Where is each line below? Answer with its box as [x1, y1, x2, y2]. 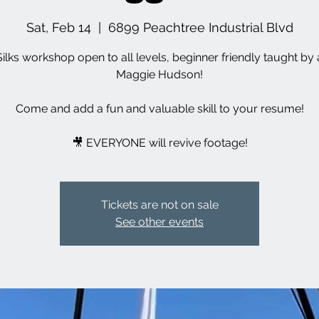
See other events [115, 215, 204, 229]
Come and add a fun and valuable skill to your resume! [15, 102, 304, 115]
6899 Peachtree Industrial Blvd [108, 20, 293, 35]
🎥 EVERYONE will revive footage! [71, 136, 248, 150]
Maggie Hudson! [116, 68, 203, 81]
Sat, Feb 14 [26, 20, 91, 35]
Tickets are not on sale [100, 198, 219, 211]
